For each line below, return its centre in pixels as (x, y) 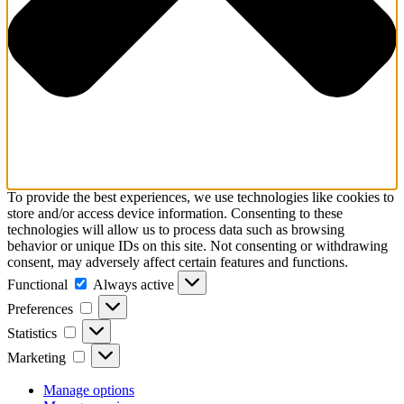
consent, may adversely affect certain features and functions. (178, 262)
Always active (135, 285)
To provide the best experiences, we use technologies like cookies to (201, 197)
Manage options (89, 390)
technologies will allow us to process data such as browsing (176, 230)
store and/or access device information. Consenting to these (175, 214)
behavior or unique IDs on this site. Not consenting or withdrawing (197, 246)
